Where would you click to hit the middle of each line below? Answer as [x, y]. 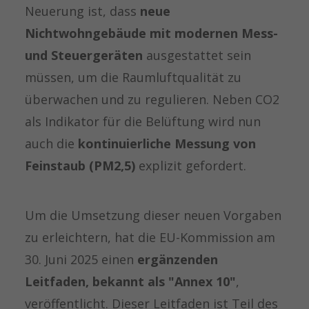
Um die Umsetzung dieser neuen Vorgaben [153, 215]
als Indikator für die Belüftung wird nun [142, 121]
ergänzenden [177, 259]
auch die [51, 143]
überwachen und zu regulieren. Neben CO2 [152, 99]
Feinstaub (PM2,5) [80, 165]
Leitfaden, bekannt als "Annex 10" [130, 281]
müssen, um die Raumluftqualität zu [133, 77]
